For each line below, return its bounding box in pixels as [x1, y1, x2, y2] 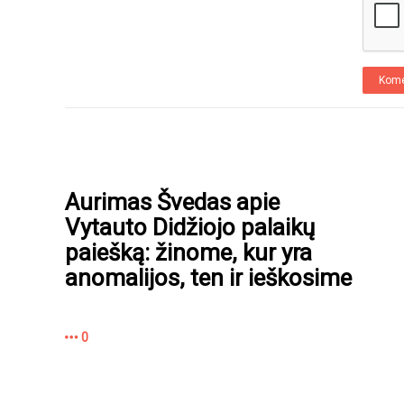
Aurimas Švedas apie [65, 188, 280, 216]
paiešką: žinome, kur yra [65, 239, 312, 267]
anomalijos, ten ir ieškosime [65, 264, 352, 292]
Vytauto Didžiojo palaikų [65, 214, 315, 242]
